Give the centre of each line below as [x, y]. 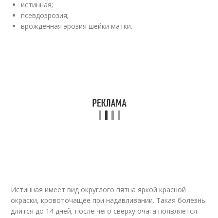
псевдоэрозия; [45, 15]
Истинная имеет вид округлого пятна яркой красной [99, 190]
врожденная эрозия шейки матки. [77, 26]
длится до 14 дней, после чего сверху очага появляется [104, 211]
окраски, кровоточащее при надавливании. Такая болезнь [108, 200]
